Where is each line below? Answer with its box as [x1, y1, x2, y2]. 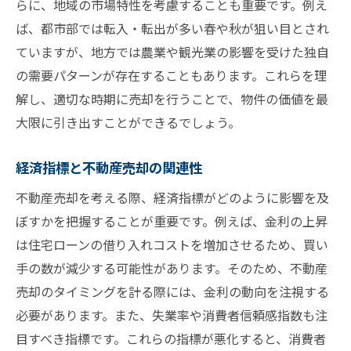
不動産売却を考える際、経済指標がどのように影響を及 [16, 188, 329, 208]
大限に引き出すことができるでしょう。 [16, 113, 241, 132]
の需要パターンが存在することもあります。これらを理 [16, 66, 327, 85]
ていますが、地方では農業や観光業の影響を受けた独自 [16, 42, 329, 62]
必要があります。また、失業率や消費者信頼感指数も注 [16, 306, 327, 325]
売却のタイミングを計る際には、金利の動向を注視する [16, 282, 329, 302]
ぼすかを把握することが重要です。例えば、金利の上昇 [16, 212, 327, 231]
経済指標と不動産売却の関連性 [16, 157, 202, 178]
